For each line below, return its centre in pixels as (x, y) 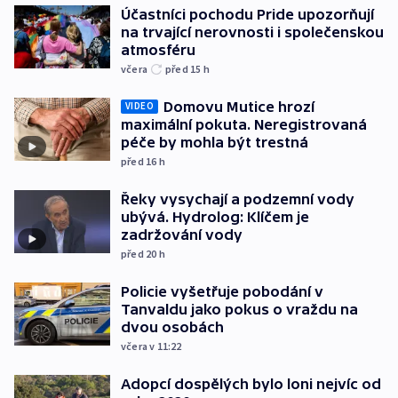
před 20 (140, 253)
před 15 (184, 68)
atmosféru (158, 49)
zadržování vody (182, 234)
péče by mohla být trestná (215, 142)
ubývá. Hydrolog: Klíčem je (215, 216)
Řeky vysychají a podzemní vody (238, 199)
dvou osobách (172, 326)
